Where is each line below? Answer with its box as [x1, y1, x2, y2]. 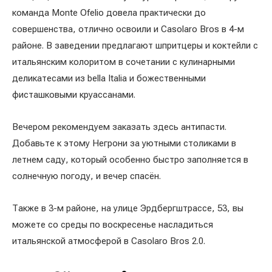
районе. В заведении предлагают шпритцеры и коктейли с [12, 39, 258, 51]
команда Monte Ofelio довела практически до [12, 7, 206, 18]
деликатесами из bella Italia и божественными [12, 72, 206, 84]
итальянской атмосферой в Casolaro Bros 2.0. [12, 235, 205, 246]
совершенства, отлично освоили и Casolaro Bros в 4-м [12, 23, 244, 35]
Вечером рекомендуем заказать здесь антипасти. [12, 121, 226, 132]
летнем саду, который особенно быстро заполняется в [12, 154, 248, 165]
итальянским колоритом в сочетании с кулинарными [12, 56, 235, 67]
